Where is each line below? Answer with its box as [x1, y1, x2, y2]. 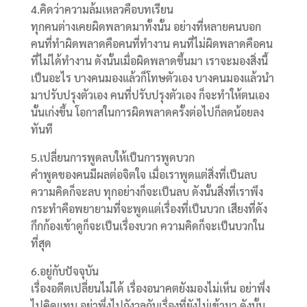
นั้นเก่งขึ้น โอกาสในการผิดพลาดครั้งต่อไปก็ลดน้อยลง [30, 105, 264, 120]
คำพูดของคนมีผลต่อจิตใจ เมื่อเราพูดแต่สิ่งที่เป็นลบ [30, 167, 257, 182]
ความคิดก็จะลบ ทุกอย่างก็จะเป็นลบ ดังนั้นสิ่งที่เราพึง [30, 184, 263, 199]
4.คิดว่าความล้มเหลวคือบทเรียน [30, 2, 173, 17]
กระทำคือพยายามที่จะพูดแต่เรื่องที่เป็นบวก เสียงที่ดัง [30, 201, 267, 217]
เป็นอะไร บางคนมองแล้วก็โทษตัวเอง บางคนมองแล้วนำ [30, 71, 274, 86]
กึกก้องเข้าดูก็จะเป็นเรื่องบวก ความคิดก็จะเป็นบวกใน [30, 219, 265, 234]
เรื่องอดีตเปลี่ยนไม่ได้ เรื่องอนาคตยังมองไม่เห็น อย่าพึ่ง [30, 281, 270, 296]
